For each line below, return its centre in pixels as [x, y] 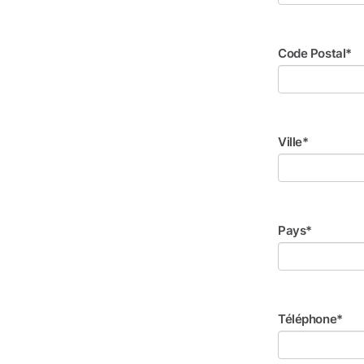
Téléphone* [310, 319]
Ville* [293, 142]
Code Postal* [315, 53]
